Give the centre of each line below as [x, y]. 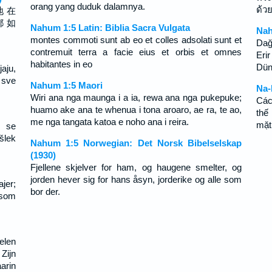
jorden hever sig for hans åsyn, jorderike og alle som [136, 179]
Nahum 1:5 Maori [66, 85]
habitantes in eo [61, 64]
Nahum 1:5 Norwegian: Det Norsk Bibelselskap [136, 143]
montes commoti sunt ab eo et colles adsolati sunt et [136, 40]
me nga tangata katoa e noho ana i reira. [109, 122]
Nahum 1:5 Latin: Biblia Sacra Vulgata [110, 28]
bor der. [45, 192]
